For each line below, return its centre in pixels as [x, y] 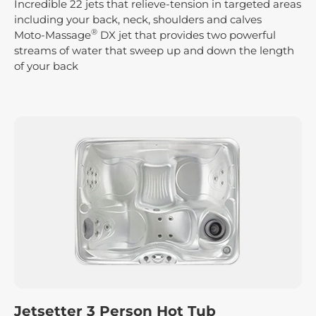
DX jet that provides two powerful [187, 35]
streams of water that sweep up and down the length [154, 50]
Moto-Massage [53, 35]
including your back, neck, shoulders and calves [138, 19]
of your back [46, 66]
